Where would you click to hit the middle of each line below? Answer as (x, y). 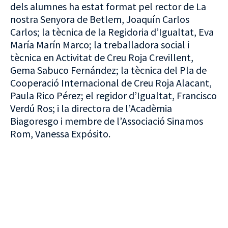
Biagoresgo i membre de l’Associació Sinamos (107, 121)
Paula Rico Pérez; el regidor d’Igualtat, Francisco (113, 95)
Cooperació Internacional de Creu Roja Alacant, (111, 82)
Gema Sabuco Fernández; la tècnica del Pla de (108, 70)
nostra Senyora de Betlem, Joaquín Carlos (100, 19)
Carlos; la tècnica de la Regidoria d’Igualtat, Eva (112, 32)
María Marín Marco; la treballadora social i (100, 44)
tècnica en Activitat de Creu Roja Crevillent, (102, 57)
